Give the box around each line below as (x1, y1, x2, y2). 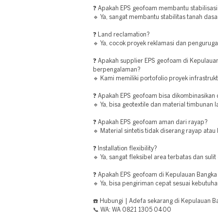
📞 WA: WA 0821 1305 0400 (93, 207, 171, 213)
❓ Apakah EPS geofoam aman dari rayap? (93, 120, 208, 125)
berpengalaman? (93, 67, 141, 73)
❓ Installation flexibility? (93, 146, 157, 151)
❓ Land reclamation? (93, 32, 150, 37)
